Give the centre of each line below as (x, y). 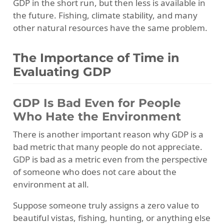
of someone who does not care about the (94, 171)
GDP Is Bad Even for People (97, 103)
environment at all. (51, 184)
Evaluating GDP (62, 72)
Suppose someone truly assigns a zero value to (106, 205)
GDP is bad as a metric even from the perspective (110, 159)
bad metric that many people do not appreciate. (107, 146)
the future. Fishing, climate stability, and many (105, 15)
